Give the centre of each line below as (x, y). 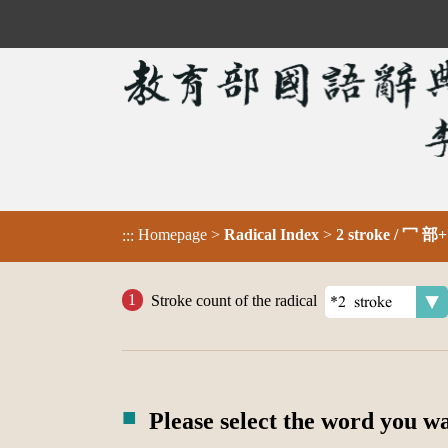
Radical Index (271, 235)
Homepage (172, 235)
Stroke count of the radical (233, 300)
